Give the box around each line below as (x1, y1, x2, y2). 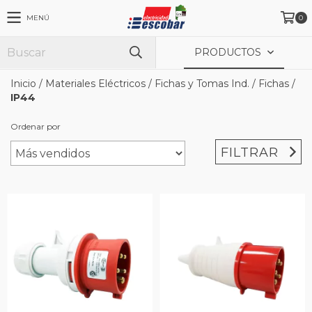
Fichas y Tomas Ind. (155, 77, 249, 90)
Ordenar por (10, 121, 61, 132)
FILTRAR (221, 144, 279, 160)
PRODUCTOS (194, 46, 265, 58)
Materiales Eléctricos (45, 77, 146, 90)
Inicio (10, 77, 36, 90)
